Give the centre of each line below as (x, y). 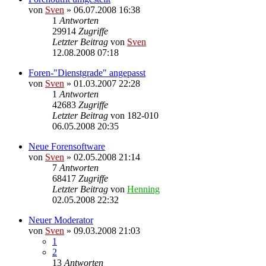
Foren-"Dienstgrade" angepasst (87, 72)
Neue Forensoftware (67, 146)
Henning (143, 189)
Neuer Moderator (61, 220)
